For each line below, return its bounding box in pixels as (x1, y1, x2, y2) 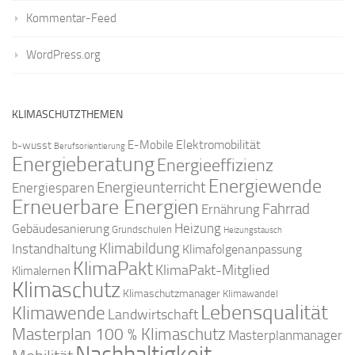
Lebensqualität (200, 300, 328, 326)
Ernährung (201, 201, 260, 218)
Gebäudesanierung (12, 221, 109, 237)
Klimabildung (99, 240, 180, 258)
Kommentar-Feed (26, 11, 116, 26)
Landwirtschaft (108, 306, 198, 324)
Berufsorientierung (54, 140, 125, 152)
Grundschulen (112, 223, 172, 236)
